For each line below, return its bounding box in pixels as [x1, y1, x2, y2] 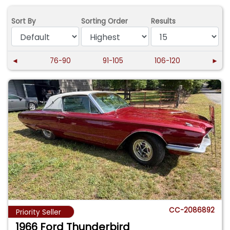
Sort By [11, 16, 36, 26]
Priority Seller [16, 207, 61, 217]
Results [151, 16, 176, 26]
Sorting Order [81, 16, 128, 26]
